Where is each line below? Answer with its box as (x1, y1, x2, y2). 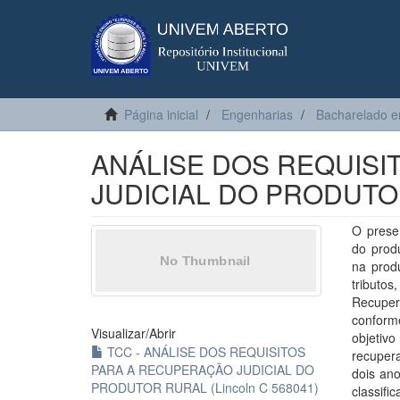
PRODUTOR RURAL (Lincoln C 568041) (91, 379, 319, 396)
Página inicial (124, 105, 198, 123)
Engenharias (221, 105, 293, 123)
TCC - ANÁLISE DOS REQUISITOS (104, 343, 305, 361)
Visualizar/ (91, 324, 149, 342)
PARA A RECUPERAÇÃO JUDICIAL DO (91, 361, 314, 379)
